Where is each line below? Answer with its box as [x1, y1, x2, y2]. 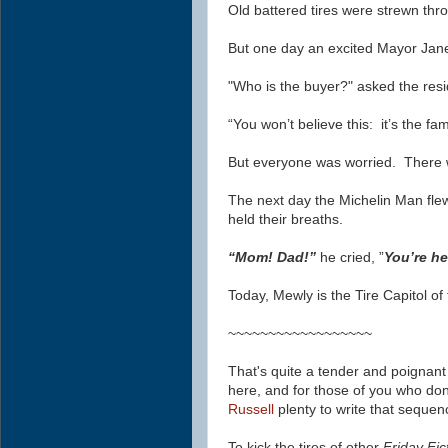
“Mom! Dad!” [228, 249, 320, 266]
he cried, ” [320, 249, 384, 266]
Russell [228, 401, 278, 418]
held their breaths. [228, 211, 343, 228]
